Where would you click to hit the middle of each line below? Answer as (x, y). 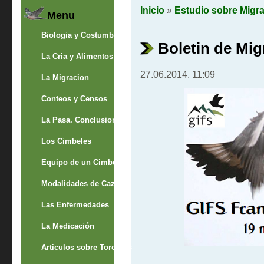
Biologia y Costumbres (83, 35)
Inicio (152, 10)
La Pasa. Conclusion (79, 120)
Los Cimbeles (66, 141)
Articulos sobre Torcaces (86, 247)
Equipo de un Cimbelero (86, 162)
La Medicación (67, 226)
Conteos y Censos (74, 98)
